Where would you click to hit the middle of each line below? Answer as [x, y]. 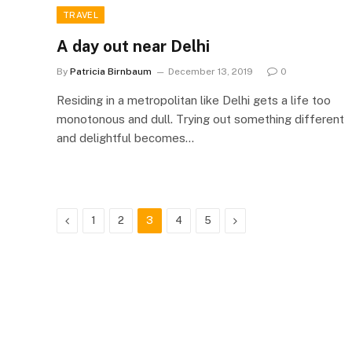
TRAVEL [81, 15]
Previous [90, 220]
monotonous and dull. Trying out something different [200, 119]
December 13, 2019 [211, 71]
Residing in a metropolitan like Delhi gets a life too [194, 100]
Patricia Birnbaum [111, 71]
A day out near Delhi [133, 46]
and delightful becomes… [125, 137]
